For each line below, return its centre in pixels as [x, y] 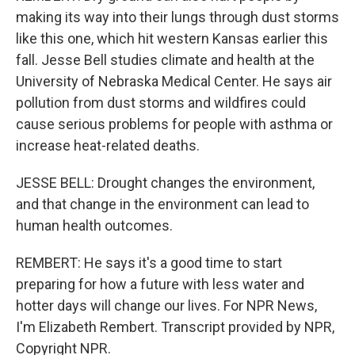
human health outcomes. [94, 225]
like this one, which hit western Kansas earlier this [172, 38]
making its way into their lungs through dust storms [177, 17]
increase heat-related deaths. [108, 145]
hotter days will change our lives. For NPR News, [166, 305]
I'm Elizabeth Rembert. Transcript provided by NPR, [175, 327]
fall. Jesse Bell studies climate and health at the [165, 60]
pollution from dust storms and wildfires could [161, 103]
